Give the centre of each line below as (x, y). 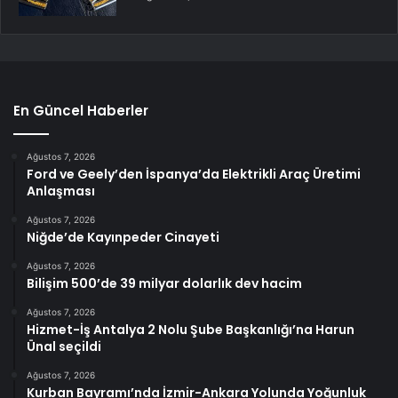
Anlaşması (61, 191)
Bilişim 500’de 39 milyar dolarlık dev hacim (164, 283)
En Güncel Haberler (81, 110)
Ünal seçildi (64, 346)
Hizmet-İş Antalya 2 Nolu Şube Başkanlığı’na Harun (191, 329)
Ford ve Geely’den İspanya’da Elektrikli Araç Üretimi (194, 174)
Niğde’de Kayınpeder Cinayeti (123, 237)
